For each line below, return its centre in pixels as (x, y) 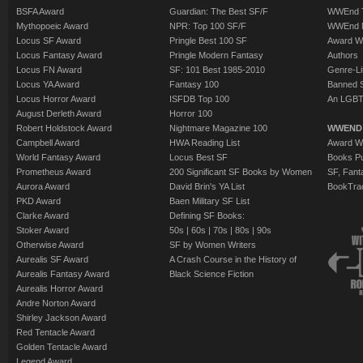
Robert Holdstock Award (64, 128)
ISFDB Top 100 (199, 98)
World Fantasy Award (58, 157)
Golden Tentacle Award (62, 346)
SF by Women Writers (213, 244)
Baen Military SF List (209, 201)
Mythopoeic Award (52, 26)
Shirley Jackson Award (61, 317)
